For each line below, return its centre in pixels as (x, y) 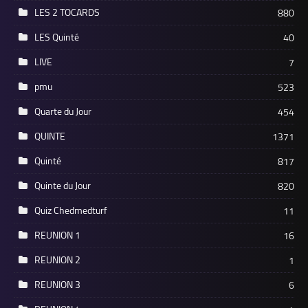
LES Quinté (57, 37)
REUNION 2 (57, 260)
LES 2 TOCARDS (67, 13)
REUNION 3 (57, 285)
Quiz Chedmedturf (71, 211)
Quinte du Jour (63, 186)
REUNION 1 (57, 235)
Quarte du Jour (63, 112)
